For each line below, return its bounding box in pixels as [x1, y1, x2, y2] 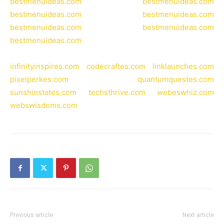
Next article [182, 211, 214, 218]
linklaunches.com [152, 61, 214, 71]
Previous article [10, 211, 53, 218]
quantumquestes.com [137, 74, 214, 84]
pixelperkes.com [10, 74, 68, 84]
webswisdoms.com [10, 100, 77, 110]
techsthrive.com [88, 87, 145, 97]
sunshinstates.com [10, 87, 76, 97]
